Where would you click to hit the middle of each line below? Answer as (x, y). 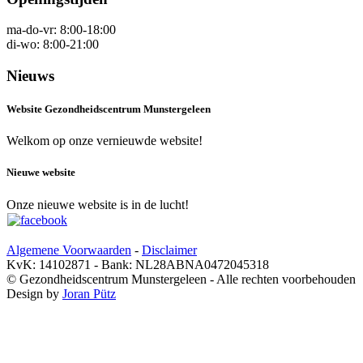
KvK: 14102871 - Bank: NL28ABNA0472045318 (138, 264)
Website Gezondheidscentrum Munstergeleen (109, 109)
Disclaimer (169, 250)
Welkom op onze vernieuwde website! (105, 141)
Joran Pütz (89, 293)
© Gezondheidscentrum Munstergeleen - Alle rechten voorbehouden (181, 279)
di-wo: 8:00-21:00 (53, 45)
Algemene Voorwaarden (69, 250)
